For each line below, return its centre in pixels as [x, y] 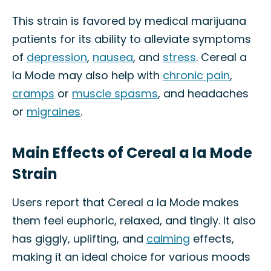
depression [57, 57]
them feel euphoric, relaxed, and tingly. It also [134, 220]
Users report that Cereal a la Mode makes [126, 202]
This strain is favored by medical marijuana [129, 21]
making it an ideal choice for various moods [131, 257]
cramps [33, 93]
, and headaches [203, 93]
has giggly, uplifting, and [79, 239]
